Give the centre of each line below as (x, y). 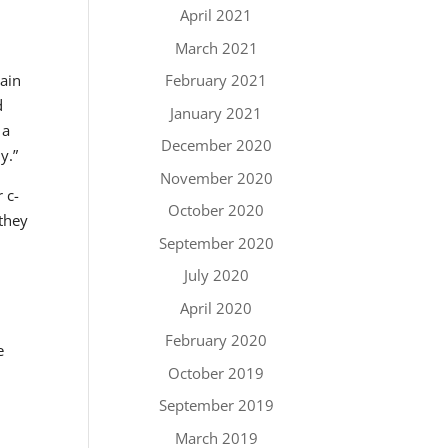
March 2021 (216, 47)
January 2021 (216, 112)
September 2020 (216, 242)
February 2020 (216, 340)
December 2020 (216, 145)
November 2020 (216, 177)
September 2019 (216, 405)
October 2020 (216, 210)
